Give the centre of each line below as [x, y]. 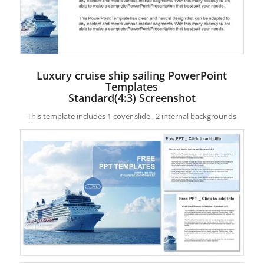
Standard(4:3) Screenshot [132, 98]
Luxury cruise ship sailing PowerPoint [132, 75]
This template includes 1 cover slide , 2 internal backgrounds [132, 116]
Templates [132, 86]
